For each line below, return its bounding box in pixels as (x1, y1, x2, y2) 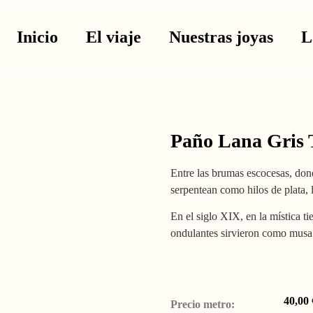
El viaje (86, 28, 142, 46)
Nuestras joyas (169, 28, 274, 46)
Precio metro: (170, 298, 235, 311)
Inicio (17, 28, 59, 46)
